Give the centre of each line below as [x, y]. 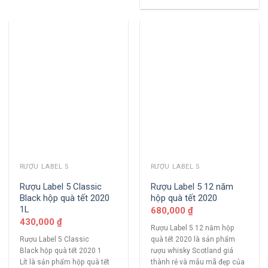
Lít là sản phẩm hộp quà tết [64, 262]
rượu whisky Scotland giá [192, 250]
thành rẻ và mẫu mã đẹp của [197, 262]
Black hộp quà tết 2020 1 [60, 250]
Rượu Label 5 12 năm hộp [192, 228]
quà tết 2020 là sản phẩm [193, 239]
